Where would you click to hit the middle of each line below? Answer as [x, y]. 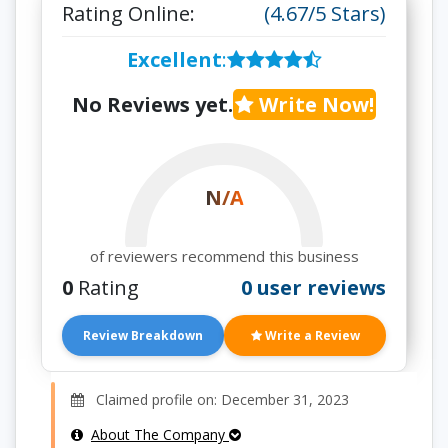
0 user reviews [313, 287]
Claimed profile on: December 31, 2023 [216, 399]
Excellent [174, 59]
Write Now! [314, 104]
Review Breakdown [143, 335]
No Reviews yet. [152, 104]
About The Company [160, 434]
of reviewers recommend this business [224, 256]
